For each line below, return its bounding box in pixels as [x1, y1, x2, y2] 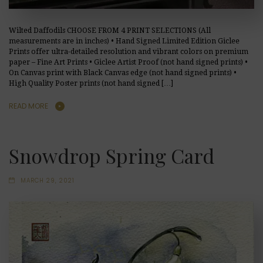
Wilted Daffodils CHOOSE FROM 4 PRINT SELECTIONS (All [9, 26, 211, 35]
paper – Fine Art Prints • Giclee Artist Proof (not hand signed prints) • [9, 58, 248, 66]
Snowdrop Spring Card [9, 142, 214, 168]
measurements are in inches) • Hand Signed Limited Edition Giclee [9, 36, 240, 45]
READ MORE [9, 100, 48, 111]
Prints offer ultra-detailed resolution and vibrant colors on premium [9, 47, 248, 56]
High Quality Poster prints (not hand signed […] [9, 79, 173, 87]
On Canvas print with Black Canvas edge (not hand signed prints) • [9, 68, 237, 77]
